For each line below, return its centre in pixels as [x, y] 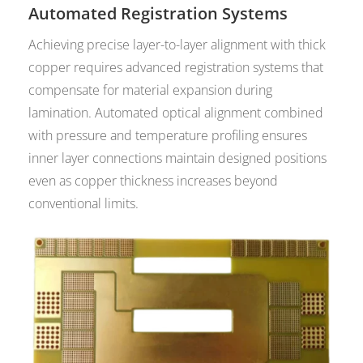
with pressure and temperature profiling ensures [168, 136]
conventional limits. [84, 204]
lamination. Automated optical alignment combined [176, 113]
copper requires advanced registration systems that [176, 68]
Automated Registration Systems [158, 14]
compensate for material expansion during [151, 90]
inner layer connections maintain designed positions [178, 158]
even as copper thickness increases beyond [154, 181]
